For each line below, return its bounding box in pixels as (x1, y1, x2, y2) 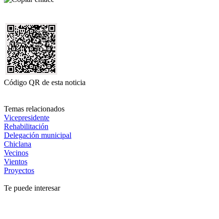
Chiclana (4, 139, 31, 148)
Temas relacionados (4, 104, 65, 113)
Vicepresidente (4, 113, 49, 122)
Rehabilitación (4, 122, 48, 131)
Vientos (4, 157, 27, 166)
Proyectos (4, 166, 34, 175)
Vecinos (4, 148, 28, 157)
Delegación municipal (4, 131, 71, 139)
